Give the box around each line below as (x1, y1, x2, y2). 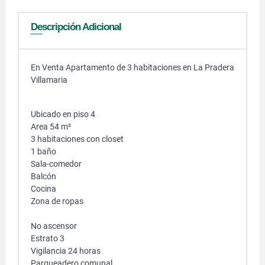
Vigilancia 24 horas (31, 246, 102, 256)
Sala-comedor (31, 159, 83, 169)
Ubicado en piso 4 (31, 109, 95, 119)
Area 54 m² (31, 122, 71, 131)
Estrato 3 (31, 234, 64, 243)
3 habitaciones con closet (31, 134, 125, 144)
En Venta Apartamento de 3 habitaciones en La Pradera (31, 63, 234, 72)
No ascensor (31, 221, 79, 231)
